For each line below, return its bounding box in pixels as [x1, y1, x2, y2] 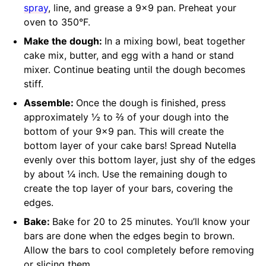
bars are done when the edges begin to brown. [24, 229, 235, 242]
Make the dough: [24, 34, 104, 47]
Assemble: [24, 96, 76, 109]
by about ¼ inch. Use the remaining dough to [24, 167, 227, 180]
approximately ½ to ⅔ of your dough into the [24, 110, 229, 123]
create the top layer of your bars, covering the [24, 182, 233, 194]
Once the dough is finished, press [76, 96, 226, 109]
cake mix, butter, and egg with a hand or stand [24, 49, 234, 61]
